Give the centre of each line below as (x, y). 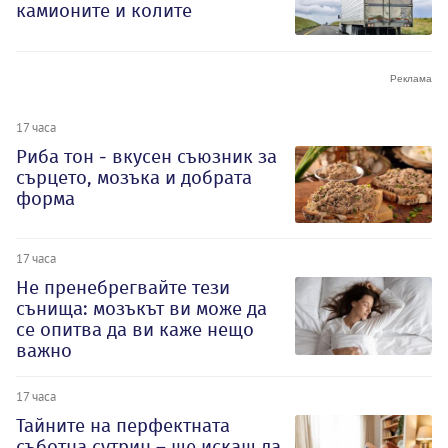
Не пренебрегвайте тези (123, 288)
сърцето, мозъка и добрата (134, 177)
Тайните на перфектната (123, 426)
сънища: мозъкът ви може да (141, 309)
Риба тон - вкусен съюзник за (146, 156)
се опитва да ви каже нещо (135, 330)
